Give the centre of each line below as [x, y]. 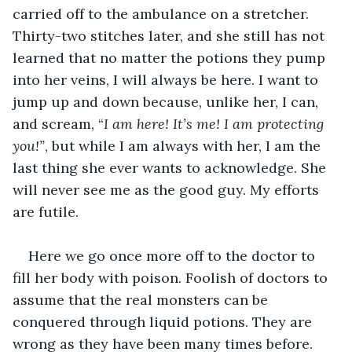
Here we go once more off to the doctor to [174, 255]
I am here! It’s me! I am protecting [216, 123]
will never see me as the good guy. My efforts [168, 189]
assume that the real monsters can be [142, 299]
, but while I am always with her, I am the [185, 145]
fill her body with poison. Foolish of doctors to [172, 277]
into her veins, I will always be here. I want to [167, 79]
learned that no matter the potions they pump [171, 57]
